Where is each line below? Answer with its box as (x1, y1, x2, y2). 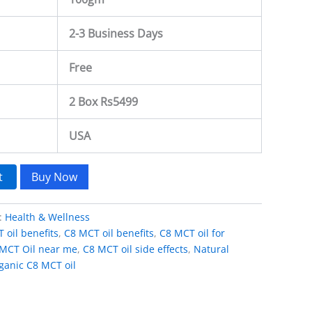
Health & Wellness (5, 210, 90, 224)
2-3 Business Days (69, 25, 163, 41)
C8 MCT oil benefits (64, 226, 154, 240)
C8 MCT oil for (159, 226, 225, 240)
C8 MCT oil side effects (83, 242, 188, 256)
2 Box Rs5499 (69, 93, 138, 109)
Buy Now (31, 169, 78, 185)
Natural (194, 242, 229, 256)
